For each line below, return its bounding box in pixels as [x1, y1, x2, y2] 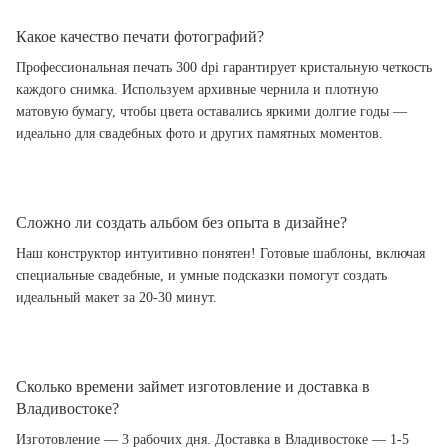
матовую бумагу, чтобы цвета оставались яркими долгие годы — [16, 103, 407, 119]
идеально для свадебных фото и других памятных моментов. [16, 125, 383, 141]
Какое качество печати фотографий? [16, 27, 264, 45]
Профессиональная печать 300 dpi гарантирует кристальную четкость [16, 59, 432, 75]
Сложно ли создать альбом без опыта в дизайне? [16, 213, 347, 231]
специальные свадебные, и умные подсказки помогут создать [16, 267, 387, 283]
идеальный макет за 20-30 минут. [16, 289, 217, 305]
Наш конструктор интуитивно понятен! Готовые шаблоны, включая [16, 245, 425, 261]
